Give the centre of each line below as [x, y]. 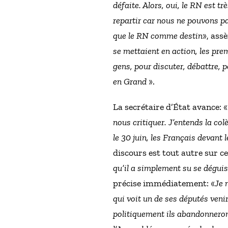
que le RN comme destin [158, 36]
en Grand [130, 82]
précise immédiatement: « [164, 183]
